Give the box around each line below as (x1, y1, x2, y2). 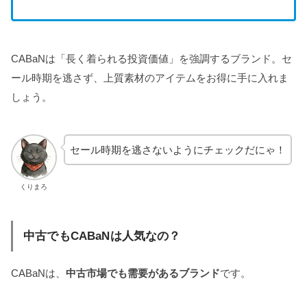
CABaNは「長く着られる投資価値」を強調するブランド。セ (11, 52, 292, 64)
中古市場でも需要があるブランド (66, 267, 220, 280)
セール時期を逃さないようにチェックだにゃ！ (69, 144, 286, 156)
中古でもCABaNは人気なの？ (23, 229, 181, 243)
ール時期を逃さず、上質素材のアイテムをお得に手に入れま (11, 71, 288, 84)
